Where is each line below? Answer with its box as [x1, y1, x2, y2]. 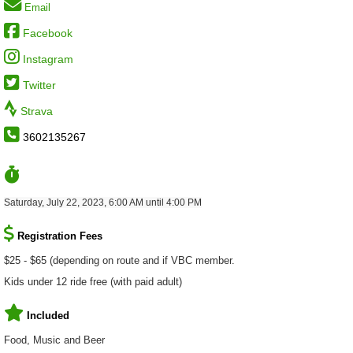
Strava [20, 105, 53, 118]
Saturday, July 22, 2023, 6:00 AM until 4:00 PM [4, 196, 202, 208]
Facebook [23, 27, 72, 40]
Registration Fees [17, 229, 102, 242]
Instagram [23, 53, 73, 66]
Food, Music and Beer [4, 333, 105, 346]
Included [27, 310, 69, 322]
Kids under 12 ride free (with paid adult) [4, 276, 182, 288]
